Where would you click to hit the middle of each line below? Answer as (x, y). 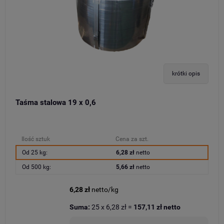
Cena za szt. (132, 139)
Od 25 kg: (35, 152)
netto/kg (105, 189)
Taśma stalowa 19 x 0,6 (56, 102)
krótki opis (186, 74)
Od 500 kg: (36, 167)
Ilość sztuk (36, 139)
